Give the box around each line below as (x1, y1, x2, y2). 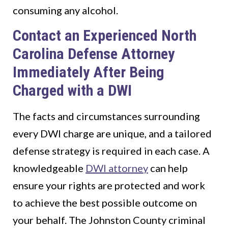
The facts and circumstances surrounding (13, 110, 200, 123)
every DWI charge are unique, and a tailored (13, 127, 212, 140)
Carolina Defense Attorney (13, 45, 175, 63)
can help (148, 162, 188, 175)
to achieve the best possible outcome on (13, 196, 197, 209)
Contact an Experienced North (13, 26, 196, 45)
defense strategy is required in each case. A (13, 145, 210, 157)
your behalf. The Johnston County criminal (13, 214, 206, 226)
